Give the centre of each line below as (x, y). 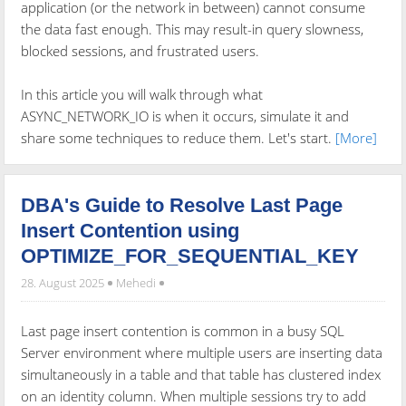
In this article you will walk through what (142, 94)
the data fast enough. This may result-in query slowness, (193, 29)
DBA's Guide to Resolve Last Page (182, 205)
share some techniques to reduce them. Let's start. (179, 137)
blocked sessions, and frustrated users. (140, 50)
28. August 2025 (64, 282)
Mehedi (136, 282)
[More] (357, 137)
